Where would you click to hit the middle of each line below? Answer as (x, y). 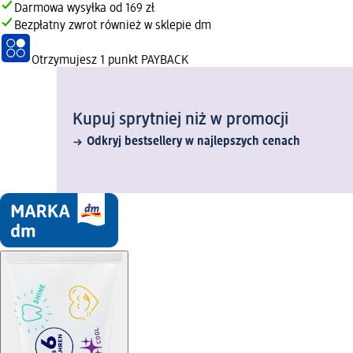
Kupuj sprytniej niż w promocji (180, 120)
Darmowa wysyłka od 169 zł (84, 9)
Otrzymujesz (66, 61)
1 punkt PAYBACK (144, 61)
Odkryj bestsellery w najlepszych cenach (193, 142)
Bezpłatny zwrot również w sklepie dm (113, 26)
